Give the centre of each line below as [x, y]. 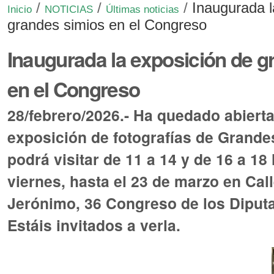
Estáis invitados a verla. [94, 225]
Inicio [19, 10]
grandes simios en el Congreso [107, 25]
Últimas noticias [142, 10]
